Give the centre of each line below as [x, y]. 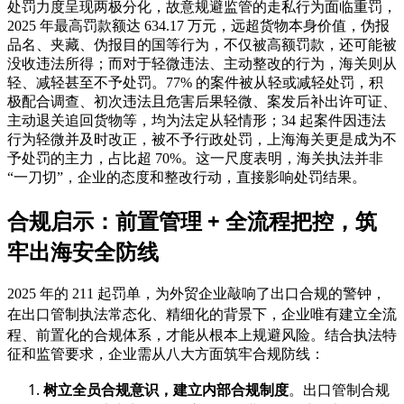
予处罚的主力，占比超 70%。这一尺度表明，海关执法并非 [195, 158]
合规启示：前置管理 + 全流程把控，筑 [192, 220]
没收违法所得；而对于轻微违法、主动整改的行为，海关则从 [202, 63]
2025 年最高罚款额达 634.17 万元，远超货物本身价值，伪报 [198, 25]
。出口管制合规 [339, 389]
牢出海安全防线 [83, 251]
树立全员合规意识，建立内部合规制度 [166, 389]
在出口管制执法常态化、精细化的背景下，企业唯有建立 [188, 314]
